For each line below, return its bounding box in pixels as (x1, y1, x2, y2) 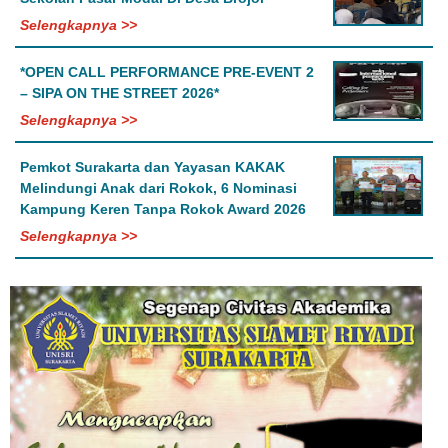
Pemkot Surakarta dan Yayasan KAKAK (20, 159, 285, 176)
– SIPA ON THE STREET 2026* (20, 85, 219, 102)
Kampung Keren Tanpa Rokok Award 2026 (20, 201, 306, 218)
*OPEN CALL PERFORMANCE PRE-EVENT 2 (20, 64, 314, 81)
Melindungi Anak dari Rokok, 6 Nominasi (20, 180, 297, 197)
